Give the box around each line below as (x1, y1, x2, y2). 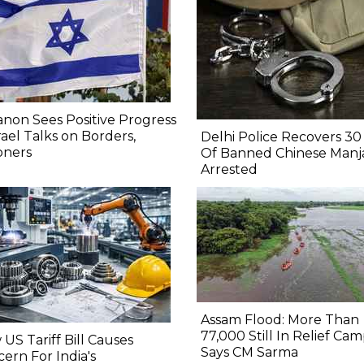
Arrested (200, 162, 258, 178)
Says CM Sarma (200, 344, 298, 361)
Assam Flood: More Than (200, 312, 359, 328)
